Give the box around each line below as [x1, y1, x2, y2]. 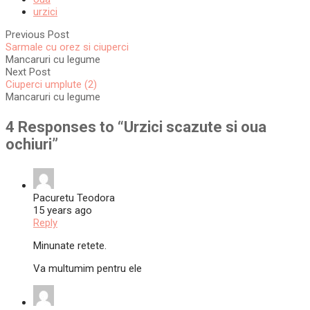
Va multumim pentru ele [33, 262, 142, 275]
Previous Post [6, 28, 69, 42]
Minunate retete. [33, 239, 107, 253]
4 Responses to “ [6, 118, 124, 136]
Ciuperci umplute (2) [6, 78, 97, 91]
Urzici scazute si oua [124, 118, 266, 136]
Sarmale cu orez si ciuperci [6, 41, 129, 54]
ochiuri [6, 136, 52, 154]
